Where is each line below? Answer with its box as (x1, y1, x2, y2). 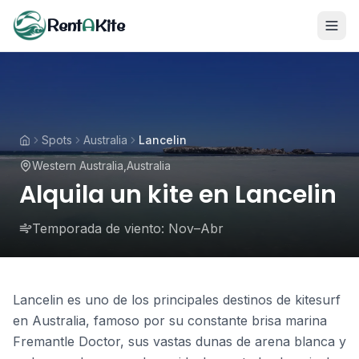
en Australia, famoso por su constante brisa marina (13, 313, 327, 329)
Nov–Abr (168, 220, 224, 236)
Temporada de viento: (32, 220, 164, 236)
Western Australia (32, 159, 123, 172)
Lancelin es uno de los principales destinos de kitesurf (13, 292, 341, 308)
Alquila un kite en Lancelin (19, 178, 337, 212)
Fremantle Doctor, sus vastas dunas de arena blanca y (13, 333, 346, 349)
